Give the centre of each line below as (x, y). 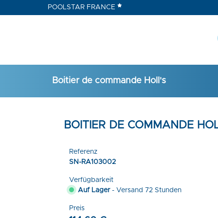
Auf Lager (92, 190)
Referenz (83, 152)
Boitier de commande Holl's (109, 81)
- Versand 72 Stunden (145, 190)
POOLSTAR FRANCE (82, 7)
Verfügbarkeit (91, 180)
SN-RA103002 (92, 162)
